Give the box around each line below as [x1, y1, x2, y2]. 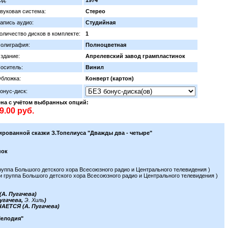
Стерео [85, 8, 105, 14]
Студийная [85, 19, 116, 25]
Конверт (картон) [85, 75, 134, 81]
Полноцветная [85, 42, 126, 48]
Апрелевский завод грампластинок [85, 53, 185, 59]
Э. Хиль [24, 197, 44, 203]
